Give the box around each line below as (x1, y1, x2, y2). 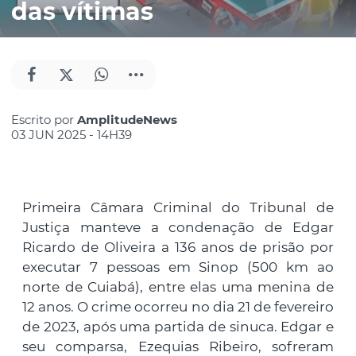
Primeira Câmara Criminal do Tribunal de (22, 199, 334, 215)
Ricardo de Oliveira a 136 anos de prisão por (22, 238, 334, 255)
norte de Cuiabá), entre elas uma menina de (22, 278, 334, 295)
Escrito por (11, 111, 77, 127)
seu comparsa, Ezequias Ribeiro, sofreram (22, 338, 334, 354)
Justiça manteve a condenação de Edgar (22, 219, 334, 235)
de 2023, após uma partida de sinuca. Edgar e (22, 318, 334, 335)
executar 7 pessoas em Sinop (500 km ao (22, 258, 334, 275)
